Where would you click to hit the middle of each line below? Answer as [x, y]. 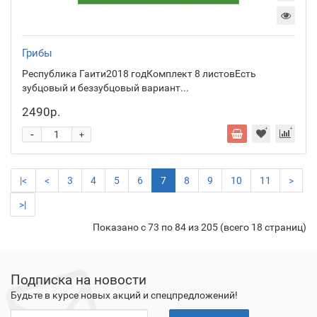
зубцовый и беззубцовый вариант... [105, 87]
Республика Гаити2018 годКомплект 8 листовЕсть [139, 73]
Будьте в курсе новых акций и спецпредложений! [124, 295]
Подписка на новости [79, 279]
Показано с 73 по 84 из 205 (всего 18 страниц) [200, 227]
